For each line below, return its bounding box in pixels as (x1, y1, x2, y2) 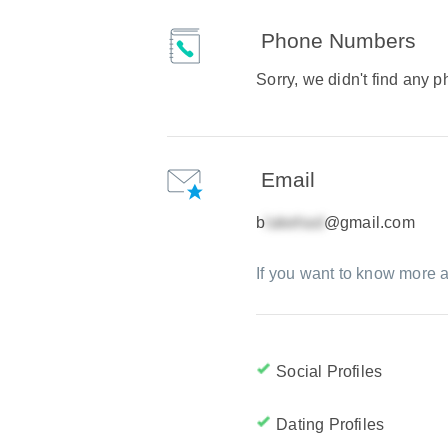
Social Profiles (276, 363, 383, 380)
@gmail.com (323, 214, 415, 231)
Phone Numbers (261, 29, 417, 52)
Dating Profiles (276, 416, 385, 433)
